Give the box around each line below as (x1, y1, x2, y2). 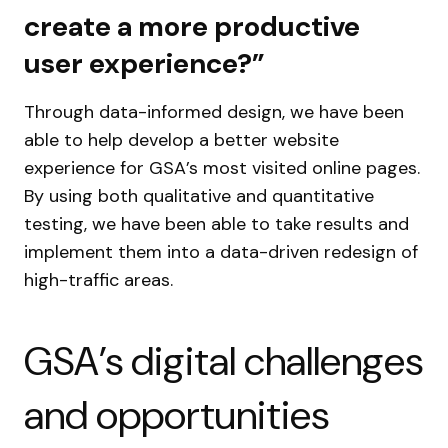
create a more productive (24, 8, 360, 45)
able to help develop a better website (24, 128, 339, 152)
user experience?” (24, 45, 277, 82)
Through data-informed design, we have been (24, 100, 404, 124)
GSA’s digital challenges (24, 335, 423, 387)
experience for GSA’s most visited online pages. (24, 156, 420, 180)
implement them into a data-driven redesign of (24, 240, 418, 264)
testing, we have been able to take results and (24, 212, 409, 236)
